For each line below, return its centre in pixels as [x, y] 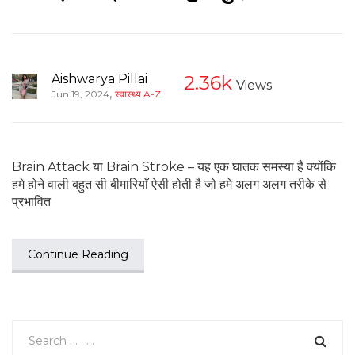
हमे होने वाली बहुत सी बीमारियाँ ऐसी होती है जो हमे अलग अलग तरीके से [169, 184]
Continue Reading [78, 254]
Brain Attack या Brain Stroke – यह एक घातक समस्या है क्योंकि [174, 166]
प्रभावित [31, 201]
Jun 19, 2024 [80, 94]
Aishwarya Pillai [99, 78]
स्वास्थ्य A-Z [138, 94]
